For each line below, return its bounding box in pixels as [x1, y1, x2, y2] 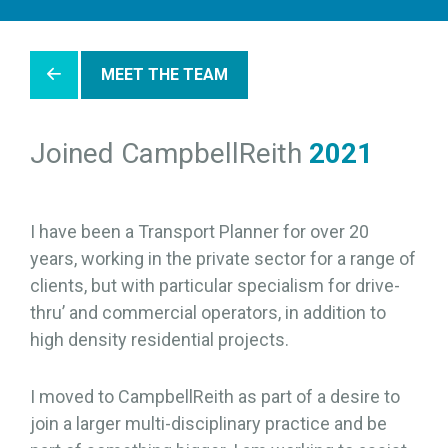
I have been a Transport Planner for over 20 [30, 221, 369, 242]
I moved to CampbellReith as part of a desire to [30, 386, 400, 407]
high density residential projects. [30, 329, 289, 350]
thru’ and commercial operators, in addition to [30, 302, 386, 323]
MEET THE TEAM [101, 65, 228, 84]
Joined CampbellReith [30, 137, 309, 170]
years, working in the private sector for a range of [30, 248, 416, 269]
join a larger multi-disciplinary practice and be [30, 413, 387, 434]
